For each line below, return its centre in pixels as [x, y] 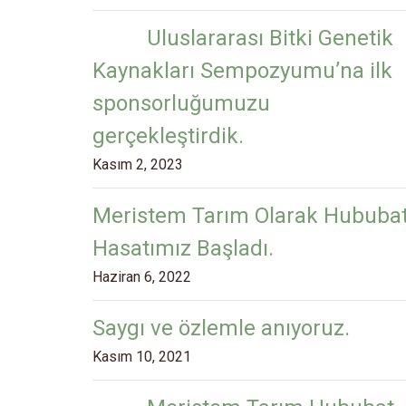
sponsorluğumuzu [181, 103]
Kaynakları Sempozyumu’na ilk [242, 70]
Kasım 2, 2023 [138, 164]
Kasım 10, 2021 [142, 356]
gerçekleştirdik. [168, 135]
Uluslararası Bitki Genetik [270, 38]
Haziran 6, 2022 [142, 276]
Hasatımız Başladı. [183, 248]
